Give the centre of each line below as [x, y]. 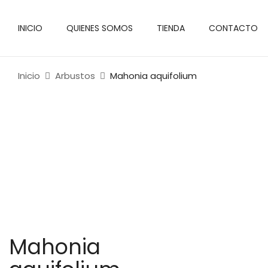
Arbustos [75, 76]
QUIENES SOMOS [100, 28]
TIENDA [171, 28]
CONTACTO [233, 28]
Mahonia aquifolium [153, 76]
